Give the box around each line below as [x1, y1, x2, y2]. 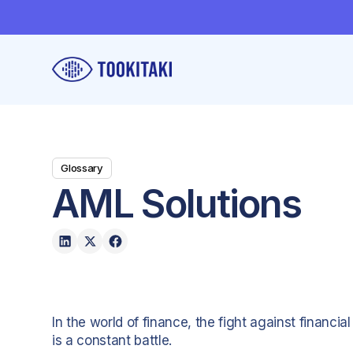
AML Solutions [52, 180, 302, 227]
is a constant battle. [52, 332, 173, 348]
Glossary [61, 162, 103, 174]
